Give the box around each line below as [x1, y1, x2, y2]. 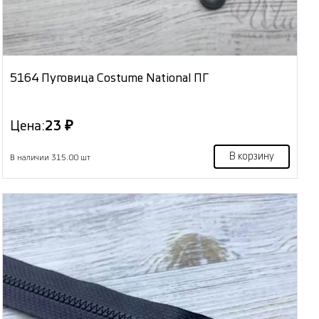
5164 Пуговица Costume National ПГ [10, 72, 209, 85]
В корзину [229, 152, 274, 162]
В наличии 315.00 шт [10, 154, 91, 162]
